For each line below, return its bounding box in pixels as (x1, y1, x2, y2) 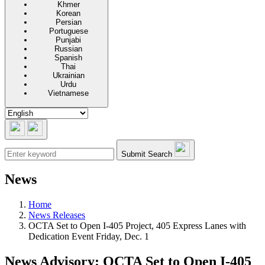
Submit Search (121, 149, 172, 159)
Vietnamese (48, 89, 89, 98)
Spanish (54, 53, 82, 63)
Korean (56, 9, 80, 18)
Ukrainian (52, 71, 85, 80)
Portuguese (49, 27, 88, 36)
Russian (54, 44, 82, 54)
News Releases (28, 210, 85, 221)
